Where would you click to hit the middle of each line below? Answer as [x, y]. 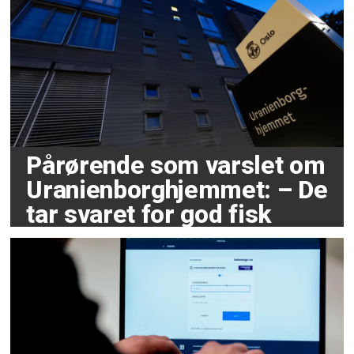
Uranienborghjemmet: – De [177, 190]
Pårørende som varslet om [176, 166]
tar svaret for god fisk [149, 215]
